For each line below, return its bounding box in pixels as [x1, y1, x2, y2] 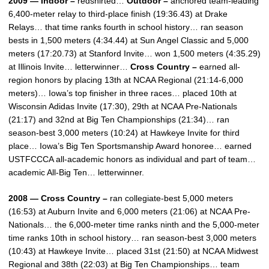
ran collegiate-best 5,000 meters [110, 193, 233, 203]
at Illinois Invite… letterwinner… [8, 62, 130, 71]
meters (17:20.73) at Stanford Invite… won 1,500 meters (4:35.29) [8, 49, 261, 58]
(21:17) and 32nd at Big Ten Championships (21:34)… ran [8, 115, 229, 124]
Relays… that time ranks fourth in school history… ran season [8, 22, 243, 32]
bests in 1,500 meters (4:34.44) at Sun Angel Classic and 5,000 [8, 35, 249, 45]
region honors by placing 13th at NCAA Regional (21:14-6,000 [8, 75, 243, 85]
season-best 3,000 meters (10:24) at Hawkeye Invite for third [8, 128, 240, 138]
